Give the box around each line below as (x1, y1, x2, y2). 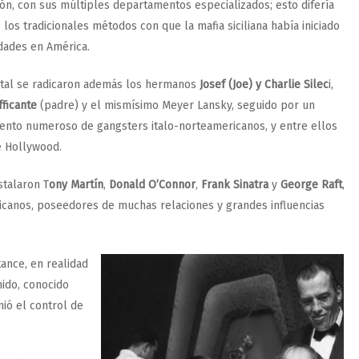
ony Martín (49, 178, 103, 192)
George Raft (280, 178, 342, 192)
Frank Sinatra (201, 178, 268, 192)
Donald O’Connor (109, 178, 196, 192)
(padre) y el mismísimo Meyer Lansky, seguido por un (37, 99, 315, 112)
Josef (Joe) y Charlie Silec (196, 78, 329, 91)
